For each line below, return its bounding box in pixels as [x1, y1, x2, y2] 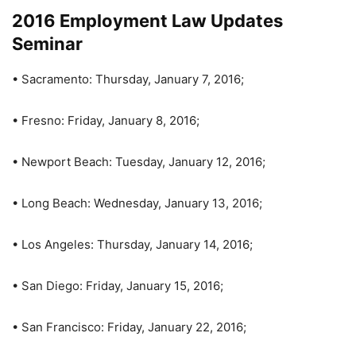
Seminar [12, 33, 83, 54]
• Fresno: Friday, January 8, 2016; [12, 113, 199, 128]
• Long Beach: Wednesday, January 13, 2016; [12, 195, 262, 211]
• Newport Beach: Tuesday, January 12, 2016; [12, 154, 265, 169]
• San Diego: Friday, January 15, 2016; [12, 278, 223, 293]
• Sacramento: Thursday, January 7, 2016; [12, 72, 244, 87]
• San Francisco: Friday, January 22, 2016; [12, 319, 246, 335]
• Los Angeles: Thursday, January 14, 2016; [12, 237, 253, 252]
